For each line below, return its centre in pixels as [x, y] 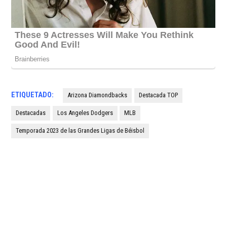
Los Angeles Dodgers [85, 113]
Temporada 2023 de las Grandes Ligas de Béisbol [80, 131]
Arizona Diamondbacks [98, 95]
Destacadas [31, 113]
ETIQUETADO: [33, 95]
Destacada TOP [158, 95]
